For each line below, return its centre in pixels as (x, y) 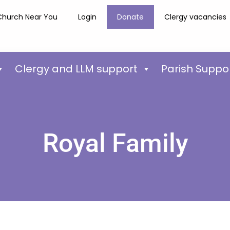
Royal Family (115, 143)
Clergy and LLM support (76, 69)
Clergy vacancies (196, 17)
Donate (131, 17)
